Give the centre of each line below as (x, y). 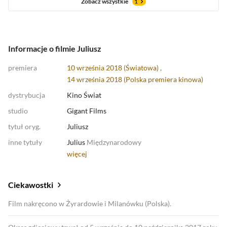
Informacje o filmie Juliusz (55, 48)
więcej (77, 154)
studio (18, 111)
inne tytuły (25, 142)
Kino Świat (84, 95)
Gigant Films (87, 111)
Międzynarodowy (114, 142)
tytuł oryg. (24, 126)
